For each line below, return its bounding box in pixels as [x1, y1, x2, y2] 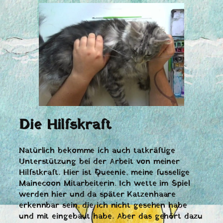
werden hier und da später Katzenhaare [19, 189, 176, 201]
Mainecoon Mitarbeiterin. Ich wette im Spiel [19, 178, 190, 190]
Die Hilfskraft [19, 115, 111, 136]
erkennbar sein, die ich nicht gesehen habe [19, 200, 187, 212]
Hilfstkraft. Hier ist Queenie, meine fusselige [19, 167, 190, 179]
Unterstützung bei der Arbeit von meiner [19, 156, 180, 168]
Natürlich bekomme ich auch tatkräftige [19, 145, 176, 157]
